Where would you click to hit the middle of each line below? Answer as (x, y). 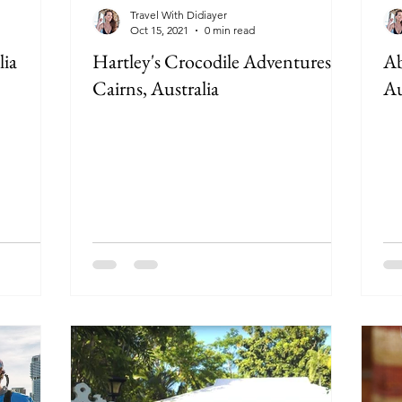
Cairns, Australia (156, 88)
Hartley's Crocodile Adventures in (221, 61)
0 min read (230, 30)
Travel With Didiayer (179, 15)
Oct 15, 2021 (159, 30)
